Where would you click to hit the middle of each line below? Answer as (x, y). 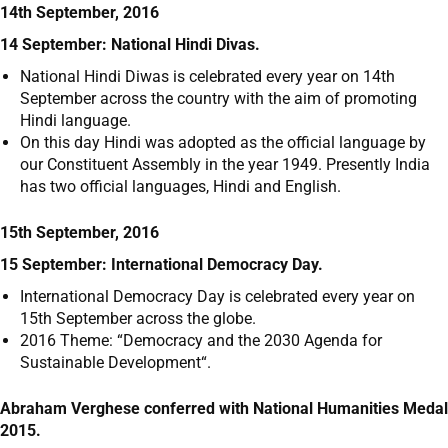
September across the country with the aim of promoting (218, 99)
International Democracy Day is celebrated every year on (217, 297)
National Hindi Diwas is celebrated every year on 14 (200, 77)
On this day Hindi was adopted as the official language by (223, 143)
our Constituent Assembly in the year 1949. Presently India (225, 165)
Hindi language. (75, 121)
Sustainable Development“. (115, 363)
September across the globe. (154, 319)
